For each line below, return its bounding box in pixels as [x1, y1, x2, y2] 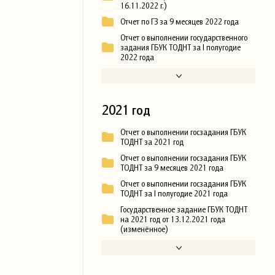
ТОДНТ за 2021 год [120, 137, 184, 147]
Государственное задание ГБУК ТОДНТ [120, 204, 247, 215]
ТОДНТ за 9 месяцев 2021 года [120, 163, 223, 173]
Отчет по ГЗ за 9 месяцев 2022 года [120, 17, 239, 27]
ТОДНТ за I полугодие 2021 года [120, 188, 228, 199]
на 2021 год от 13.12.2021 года [120, 214, 225, 225]
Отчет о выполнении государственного [120, 33, 247, 43]
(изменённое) [120, 224, 168, 234]
